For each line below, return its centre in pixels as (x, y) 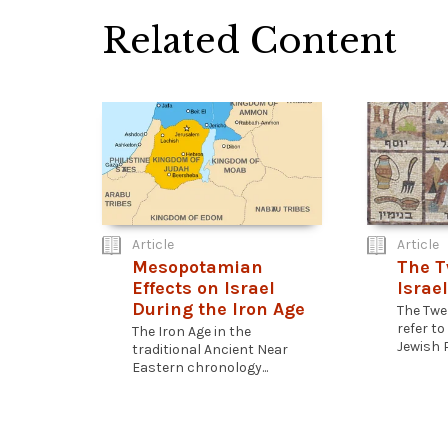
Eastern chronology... (200, 367)
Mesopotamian (197, 267)
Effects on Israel (203, 288)
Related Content (249, 40)
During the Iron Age (218, 309)
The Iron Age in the (191, 331)
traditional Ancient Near (210, 349)
